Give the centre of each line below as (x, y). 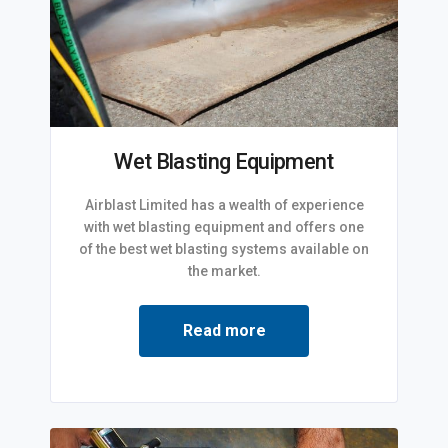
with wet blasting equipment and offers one (224, 227)
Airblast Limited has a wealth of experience (224, 205)
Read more (224, 331)
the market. (224, 271)
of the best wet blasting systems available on (224, 249)
